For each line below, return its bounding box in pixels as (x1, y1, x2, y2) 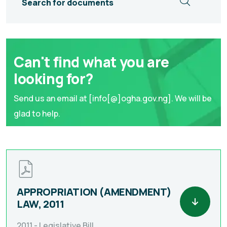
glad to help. (14, 107, 60, 119)
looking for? (14, 68, 93, 88)
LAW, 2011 (17, 197, 64, 211)
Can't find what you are (14, 52, 169, 71)
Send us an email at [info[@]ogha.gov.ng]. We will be (14, 92, 212, 104)
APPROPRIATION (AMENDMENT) (17, 184, 172, 199)
